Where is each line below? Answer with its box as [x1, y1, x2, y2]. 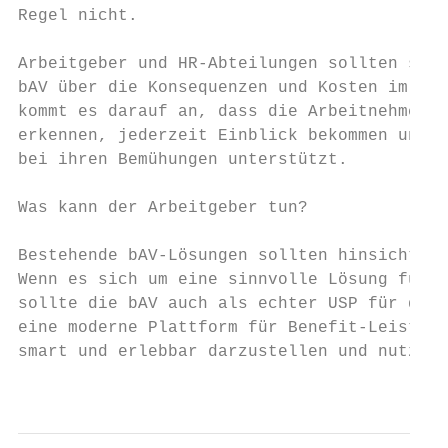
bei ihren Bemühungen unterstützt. [18, 151, 348, 169]
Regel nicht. [18, 7, 138, 25]
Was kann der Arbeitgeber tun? [18, 199, 308, 217]
